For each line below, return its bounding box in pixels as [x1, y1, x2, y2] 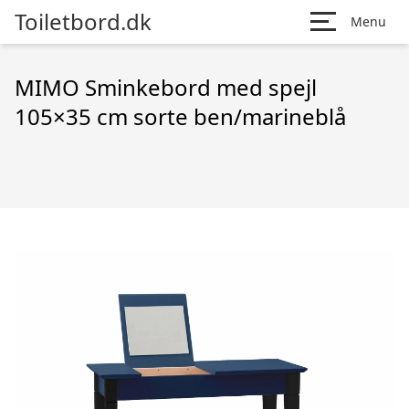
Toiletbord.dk [15, 6, 152, 37]
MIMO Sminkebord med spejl [15, 72, 317, 102]
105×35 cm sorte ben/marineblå [15, 101, 346, 131]
